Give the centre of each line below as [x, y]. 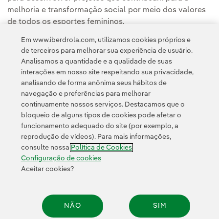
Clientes [67, 109]
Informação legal [168, 109]
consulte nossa [46, 148]
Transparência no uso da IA [48, 123]
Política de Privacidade [112, 109]
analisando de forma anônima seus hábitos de [94, 83]
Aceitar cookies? [47, 169]
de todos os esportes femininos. [66, 22]
